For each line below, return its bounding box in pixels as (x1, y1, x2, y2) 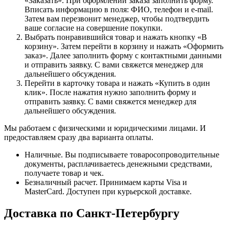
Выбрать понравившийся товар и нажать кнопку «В (25, 32, 207, 41)
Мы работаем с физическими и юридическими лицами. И (4, 123, 206, 132)
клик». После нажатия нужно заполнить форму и (25, 87, 196, 97)
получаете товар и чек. (25, 168, 104, 177)
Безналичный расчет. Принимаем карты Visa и (25, 177, 187, 187)
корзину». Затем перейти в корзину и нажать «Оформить (25, 41, 223, 51)
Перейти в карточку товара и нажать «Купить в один (25, 78, 210, 87)
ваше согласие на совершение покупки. (25, 23, 163, 32)
